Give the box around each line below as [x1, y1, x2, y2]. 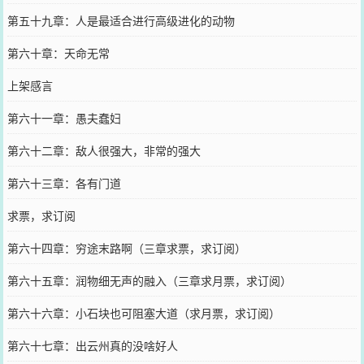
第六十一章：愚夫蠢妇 [6, 109, 121, 126]
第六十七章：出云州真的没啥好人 [6, 336, 178, 353]
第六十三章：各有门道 [6, 174, 121, 191]
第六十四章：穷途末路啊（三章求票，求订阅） [6, 239, 246, 256]
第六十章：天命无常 [6, 44, 110, 61]
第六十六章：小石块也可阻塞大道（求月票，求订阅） [6, 304, 280, 321]
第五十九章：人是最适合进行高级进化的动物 [6, 11, 235, 28]
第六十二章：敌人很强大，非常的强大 [6, 141, 201, 158]
